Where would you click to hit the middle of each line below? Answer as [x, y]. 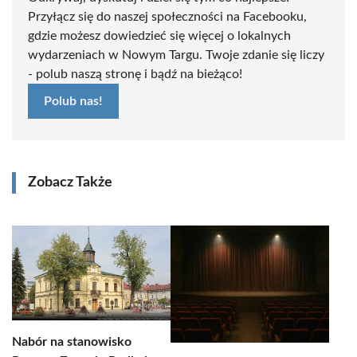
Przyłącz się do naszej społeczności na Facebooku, [167, 17]
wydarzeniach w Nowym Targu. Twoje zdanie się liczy [176, 55]
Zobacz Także [70, 182]
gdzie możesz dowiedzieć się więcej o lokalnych [159, 36]
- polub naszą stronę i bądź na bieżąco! [135, 74]
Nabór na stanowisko [72, 342]
